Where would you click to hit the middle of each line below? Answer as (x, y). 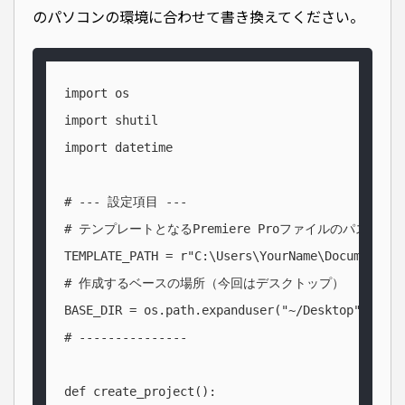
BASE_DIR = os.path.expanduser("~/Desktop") (216, 311)
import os (97, 94)
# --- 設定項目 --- (126, 202)
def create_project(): (140, 392)
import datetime (118, 148)
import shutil (111, 121)
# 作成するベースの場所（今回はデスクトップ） (204, 283)
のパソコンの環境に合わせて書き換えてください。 (198, 17)
